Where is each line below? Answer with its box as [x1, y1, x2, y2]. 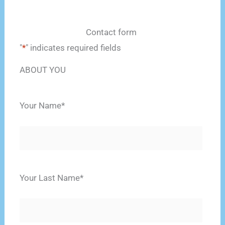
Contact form [85, 27, 137, 37]
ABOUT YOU [20, 64, 66, 75]
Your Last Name [20, 172, 80, 183]
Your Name [20, 100, 62, 110]
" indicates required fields [26, 42, 122, 53]
